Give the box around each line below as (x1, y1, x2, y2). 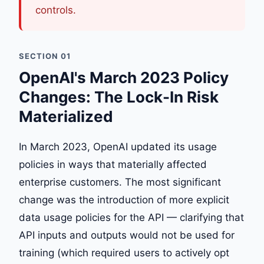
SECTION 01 (19, 51, 71, 61)
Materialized (19, 107, 113, 126)
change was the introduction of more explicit (19, 194, 229, 206)
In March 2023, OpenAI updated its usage (19, 141, 217, 153)
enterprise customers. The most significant (19, 176, 221, 188)
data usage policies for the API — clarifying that (19, 212, 244, 223)
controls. (35, 4, 76, 16)
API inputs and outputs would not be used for (19, 229, 235, 241)
